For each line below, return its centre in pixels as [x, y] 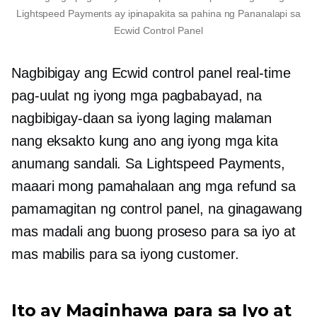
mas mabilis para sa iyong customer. [125, 254]
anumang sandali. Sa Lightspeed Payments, [148, 164]
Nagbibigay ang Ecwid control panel [124, 73]
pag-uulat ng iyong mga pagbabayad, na [137, 96]
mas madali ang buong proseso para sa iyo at [154, 232]
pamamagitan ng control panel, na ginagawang [157, 209]
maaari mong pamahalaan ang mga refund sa [154, 186]
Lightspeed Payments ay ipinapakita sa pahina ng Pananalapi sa [158, 14]
